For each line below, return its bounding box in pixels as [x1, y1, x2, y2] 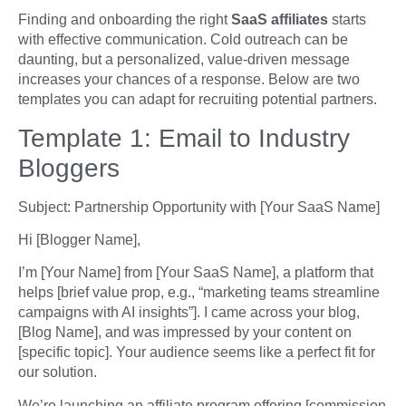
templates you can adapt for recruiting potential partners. [18, 92, 377, 108]
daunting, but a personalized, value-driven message [18, 52, 350, 68]
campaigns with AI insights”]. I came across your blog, [18, 304, 360, 321]
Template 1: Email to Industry [18, 123, 350, 152]
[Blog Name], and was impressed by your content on [18, 324, 352, 341]
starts [328, 12, 366, 28]
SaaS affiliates [231, 12, 328, 28]
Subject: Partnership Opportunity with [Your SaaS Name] [18, 198, 380, 215]
